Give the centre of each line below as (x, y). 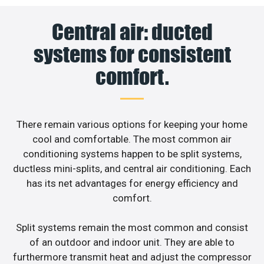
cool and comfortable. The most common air (132, 139)
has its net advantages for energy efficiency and (132, 183)
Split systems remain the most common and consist (132, 228)
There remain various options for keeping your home (132, 124)
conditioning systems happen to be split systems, (132, 154)
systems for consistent (132, 54)
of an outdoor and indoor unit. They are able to (132, 242)
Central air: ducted (132, 32)
